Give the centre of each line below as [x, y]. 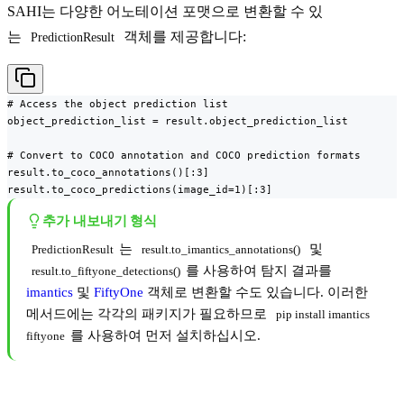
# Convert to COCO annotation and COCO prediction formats [184, 155]
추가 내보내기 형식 [100, 220]
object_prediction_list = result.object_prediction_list [178, 120]
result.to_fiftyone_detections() [106, 271]
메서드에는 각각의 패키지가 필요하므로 [148, 313]
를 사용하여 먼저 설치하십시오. [165, 335]
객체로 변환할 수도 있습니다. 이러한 [256, 292]
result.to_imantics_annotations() [221, 249]
